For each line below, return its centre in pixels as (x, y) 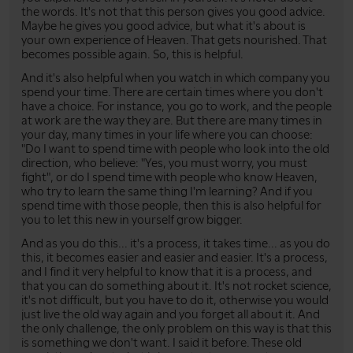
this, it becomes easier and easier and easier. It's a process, (175, 257)
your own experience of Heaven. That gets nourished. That (174, 40)
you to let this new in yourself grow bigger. (132, 219)
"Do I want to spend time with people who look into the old (175, 149)
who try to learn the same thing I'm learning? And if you (167, 191)
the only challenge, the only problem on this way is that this (176, 328)
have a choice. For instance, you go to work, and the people (176, 106)
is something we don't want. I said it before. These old (162, 342)
